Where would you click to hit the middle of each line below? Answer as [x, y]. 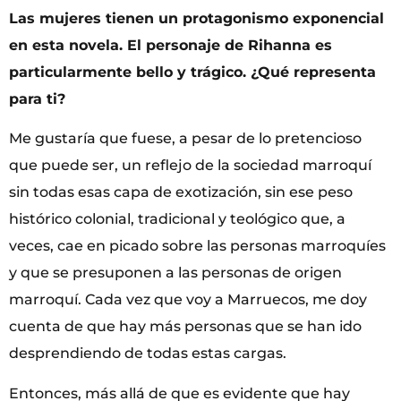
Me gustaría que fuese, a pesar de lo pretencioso [185, 139]
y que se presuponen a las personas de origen [175, 273]
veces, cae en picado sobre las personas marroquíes [197, 246]
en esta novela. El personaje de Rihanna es [171, 46]
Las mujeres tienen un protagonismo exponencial [196, 19]
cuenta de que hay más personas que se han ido [185, 327]
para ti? [37, 99]
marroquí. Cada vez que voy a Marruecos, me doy [188, 300]
